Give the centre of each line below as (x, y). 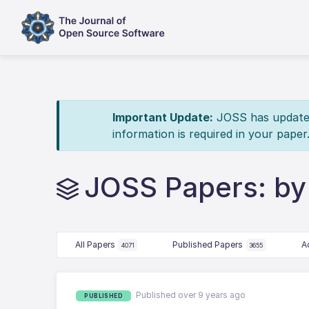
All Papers (95, 245)
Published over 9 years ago (191, 295)
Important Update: (162, 117)
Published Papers (208, 245)
